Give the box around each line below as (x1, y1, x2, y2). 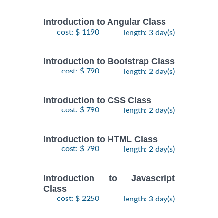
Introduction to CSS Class (43, 95, 151, 106)
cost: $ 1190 (57, 28, 99, 36)
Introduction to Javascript (43, 173, 175, 183)
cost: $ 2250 (57, 194, 99, 202)
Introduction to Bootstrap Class (43, 56, 175, 66)
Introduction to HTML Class (43, 134, 158, 145)
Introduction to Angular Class (43, 17, 166, 27)
